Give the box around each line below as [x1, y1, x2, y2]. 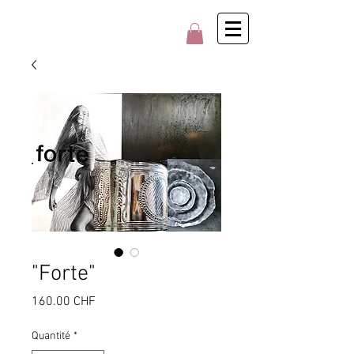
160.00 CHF [32, 294, 96, 311]
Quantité [32, 330, 70, 344]
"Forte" [32, 261, 96, 288]
